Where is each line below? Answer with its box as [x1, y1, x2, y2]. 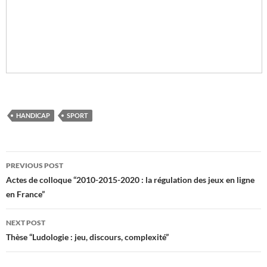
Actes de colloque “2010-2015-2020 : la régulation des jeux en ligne [6, 175, 254, 185]
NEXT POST [6, 218, 45, 227]
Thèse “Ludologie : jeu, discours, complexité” [6, 232, 169, 242]
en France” [6, 189, 45, 199]
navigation [5, 172, 79, 191]
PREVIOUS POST [6, 161, 63, 170]
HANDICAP [16, 111, 50, 119]
